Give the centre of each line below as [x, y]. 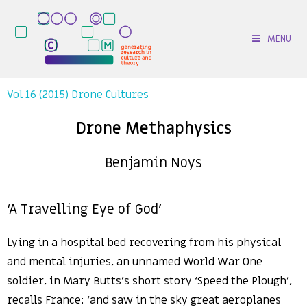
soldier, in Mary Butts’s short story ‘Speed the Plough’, [149, 281]
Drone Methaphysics [153, 129]
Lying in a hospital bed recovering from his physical [144, 243]
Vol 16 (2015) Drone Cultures [78, 95]
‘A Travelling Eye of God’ [84, 210]
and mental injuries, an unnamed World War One [135, 262]
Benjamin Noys [153, 163]
